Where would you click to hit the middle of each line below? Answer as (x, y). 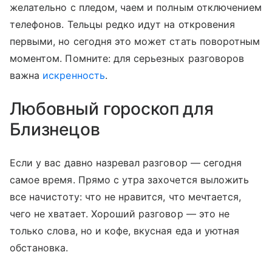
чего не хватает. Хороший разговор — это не (120, 214)
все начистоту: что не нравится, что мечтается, (126, 197)
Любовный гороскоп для (112, 109)
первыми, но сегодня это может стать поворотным (135, 42)
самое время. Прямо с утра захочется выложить (130, 180)
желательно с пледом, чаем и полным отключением (136, 8)
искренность (74, 76)
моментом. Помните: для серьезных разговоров (127, 59)
